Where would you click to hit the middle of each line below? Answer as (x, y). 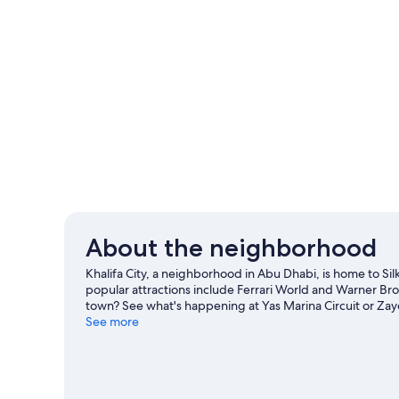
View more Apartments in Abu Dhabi (208, 337)
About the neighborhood (231, 248)
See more (112, 322)
